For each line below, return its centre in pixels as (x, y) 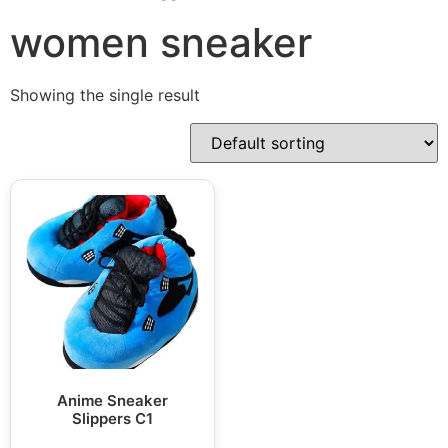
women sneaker (161, 43)
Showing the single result (105, 95)
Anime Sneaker (113, 401)
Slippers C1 (113, 419)
